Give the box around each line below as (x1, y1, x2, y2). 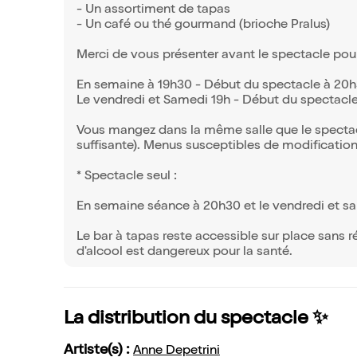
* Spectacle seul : (76, 171, 177, 183)
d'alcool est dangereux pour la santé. (76, 246, 292, 259)
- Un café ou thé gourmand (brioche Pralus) (76, 19, 330, 32)
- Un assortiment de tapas (76, 4, 230, 17)
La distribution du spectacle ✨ (64, 310, 328, 329)
